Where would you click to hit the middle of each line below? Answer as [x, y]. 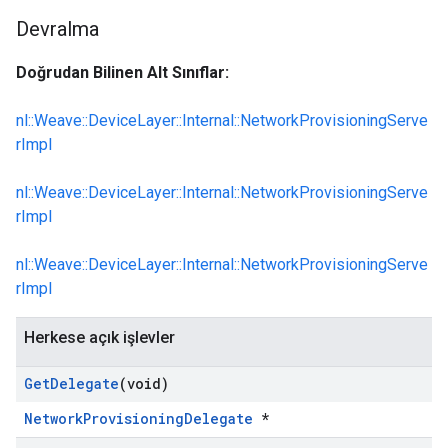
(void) [144, 383]
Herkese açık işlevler [99, 337]
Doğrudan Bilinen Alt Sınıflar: [122, 72]
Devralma [57, 29]
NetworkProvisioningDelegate [138, 418]
